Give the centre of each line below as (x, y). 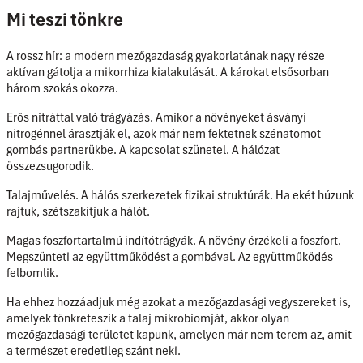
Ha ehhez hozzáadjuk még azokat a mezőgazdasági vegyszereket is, (179, 302)
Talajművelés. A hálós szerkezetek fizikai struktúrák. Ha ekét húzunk (180, 195)
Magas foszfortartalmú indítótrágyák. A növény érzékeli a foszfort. (174, 240)
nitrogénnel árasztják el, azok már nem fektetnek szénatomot (164, 133)
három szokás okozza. (62, 88)
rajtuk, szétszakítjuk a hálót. (78, 211)
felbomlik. (32, 273)
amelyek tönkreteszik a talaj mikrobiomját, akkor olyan (148, 318)
